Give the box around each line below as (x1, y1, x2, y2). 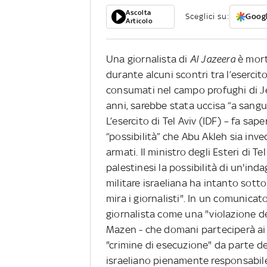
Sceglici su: (185, 12, 229, 21)
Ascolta (126, 8, 151, 17)
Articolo (126, 17, 153, 26)
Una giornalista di (106, 53, 190, 66)
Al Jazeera (190, 53, 235, 66)
